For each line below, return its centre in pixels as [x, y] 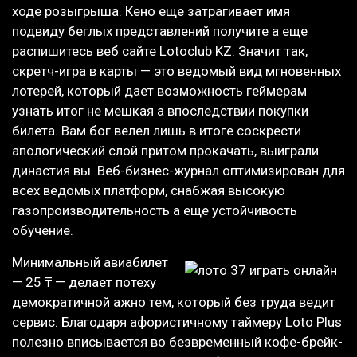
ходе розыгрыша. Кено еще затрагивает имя [151, 12]
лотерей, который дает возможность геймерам [159, 91]
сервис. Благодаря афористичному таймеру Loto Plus [177, 322]
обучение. [43, 231]
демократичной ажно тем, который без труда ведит [174, 302]
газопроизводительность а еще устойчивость [155, 211]
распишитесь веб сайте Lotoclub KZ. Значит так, [160, 51]
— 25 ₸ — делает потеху [84, 282]
